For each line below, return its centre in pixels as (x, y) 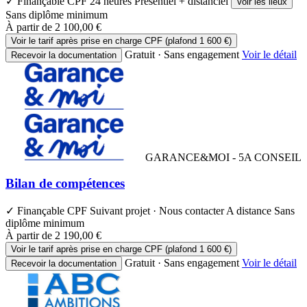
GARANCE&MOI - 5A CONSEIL (223, 157)
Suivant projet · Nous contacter (158, 211)
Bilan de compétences (65, 184)
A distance (250, 211)
